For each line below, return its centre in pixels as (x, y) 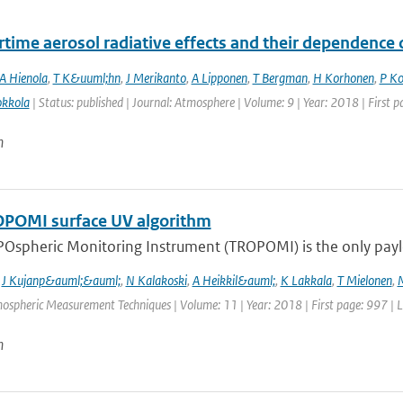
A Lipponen (219, 78)
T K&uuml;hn (86, 78)
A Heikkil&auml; (233, 280)
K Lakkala (306, 280)
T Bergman (280, 78)
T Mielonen (364, 280)
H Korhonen (343, 78)
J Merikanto (156, 78)
